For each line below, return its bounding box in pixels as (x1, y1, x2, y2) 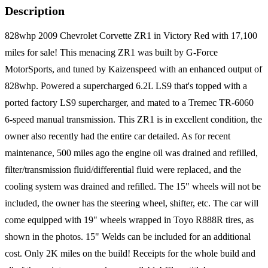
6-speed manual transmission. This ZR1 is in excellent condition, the (5, 114, 262, 125)
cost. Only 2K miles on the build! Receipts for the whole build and (5, 248, 255, 259)
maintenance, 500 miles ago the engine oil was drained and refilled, (5, 148, 258, 159)
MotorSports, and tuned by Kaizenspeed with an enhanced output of (5, 64, 262, 75)
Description (5, 4, 65, 18)
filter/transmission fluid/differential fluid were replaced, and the (5, 165, 241, 175)
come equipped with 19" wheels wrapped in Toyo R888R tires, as (5, 215, 254, 226)
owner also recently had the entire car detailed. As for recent (5, 131, 230, 142)
